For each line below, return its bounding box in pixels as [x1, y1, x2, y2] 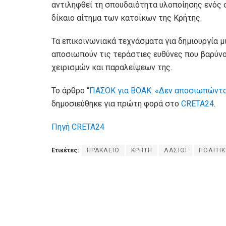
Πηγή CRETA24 [51, 122, 104, 132]
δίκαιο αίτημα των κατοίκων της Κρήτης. [51, 13, 202, 23]
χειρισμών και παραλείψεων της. [51, 63, 172, 73]
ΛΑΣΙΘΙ [164, 147, 187, 154]
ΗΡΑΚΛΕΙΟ [87, 147, 120, 154]
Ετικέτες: [51, 147, 79, 154]
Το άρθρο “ [51, 86, 89, 96]
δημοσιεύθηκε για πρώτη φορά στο [51, 99, 181, 109]
